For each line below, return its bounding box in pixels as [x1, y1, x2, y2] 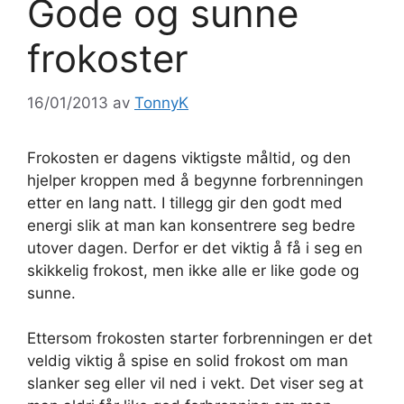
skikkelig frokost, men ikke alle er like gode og [27, 261, 359, 280]
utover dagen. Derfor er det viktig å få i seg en [27, 238, 363, 257]
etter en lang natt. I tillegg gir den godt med [27, 193, 343, 212]
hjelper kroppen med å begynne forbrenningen [27, 170, 363, 189]
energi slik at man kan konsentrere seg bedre [27, 216, 355, 234]
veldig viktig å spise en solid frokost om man [27, 352, 348, 371]
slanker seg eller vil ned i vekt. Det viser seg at [27, 374, 363, 393]
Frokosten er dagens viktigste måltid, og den [27, 148, 351, 167]
